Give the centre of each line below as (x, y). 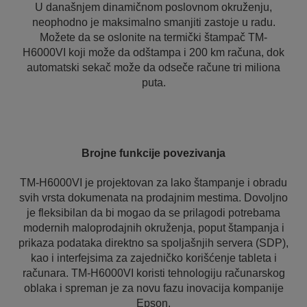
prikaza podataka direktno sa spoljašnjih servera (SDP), (153, 243)
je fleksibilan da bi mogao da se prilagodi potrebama (153, 213)
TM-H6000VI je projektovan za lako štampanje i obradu (153, 183)
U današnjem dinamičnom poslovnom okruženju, (153, 7)
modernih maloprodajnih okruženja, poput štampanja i (153, 228)
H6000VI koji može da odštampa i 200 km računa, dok (153, 52)
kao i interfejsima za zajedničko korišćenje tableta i (153, 258)
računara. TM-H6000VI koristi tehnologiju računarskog (153, 273)
